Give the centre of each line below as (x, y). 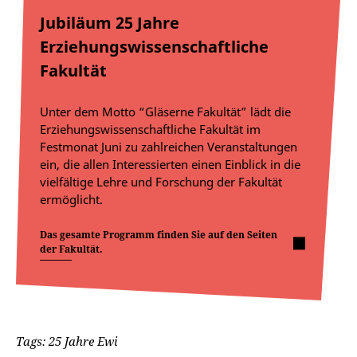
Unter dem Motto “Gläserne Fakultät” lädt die (165, 112)
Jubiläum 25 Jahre (110, 23)
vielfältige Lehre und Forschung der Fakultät (161, 182)
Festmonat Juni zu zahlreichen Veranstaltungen (169, 147)
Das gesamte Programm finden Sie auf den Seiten (159, 235)
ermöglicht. (71, 199)
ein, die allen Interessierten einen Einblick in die (170, 164)
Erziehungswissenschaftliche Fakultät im (150, 129)
